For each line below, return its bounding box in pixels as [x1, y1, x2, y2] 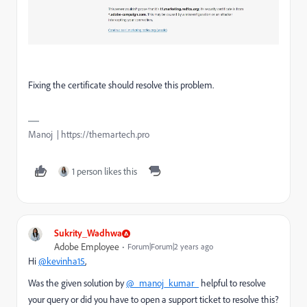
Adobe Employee [54, 241, 119, 254]
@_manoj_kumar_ [126, 277, 199, 290]
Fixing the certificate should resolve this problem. [28, 79, 214, 92]
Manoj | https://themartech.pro [28, 128, 149, 141]
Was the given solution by [28, 277, 126, 290]
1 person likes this [72, 165, 137, 178]
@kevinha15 [38, 255, 85, 268]
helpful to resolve [199, 277, 266, 290]
